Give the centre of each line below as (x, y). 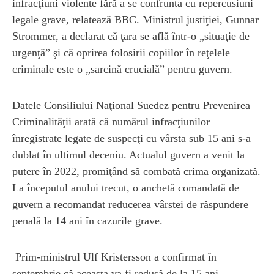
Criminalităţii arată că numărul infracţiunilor (111, 121)
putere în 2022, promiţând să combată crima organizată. (136, 171)
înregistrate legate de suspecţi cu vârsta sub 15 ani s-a (131, 138)
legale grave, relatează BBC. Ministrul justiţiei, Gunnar (135, 19)
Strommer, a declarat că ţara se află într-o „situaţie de (131, 36)
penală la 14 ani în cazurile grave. (87, 220)
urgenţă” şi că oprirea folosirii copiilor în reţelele (121, 52)
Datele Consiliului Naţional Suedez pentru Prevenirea (131, 105)
